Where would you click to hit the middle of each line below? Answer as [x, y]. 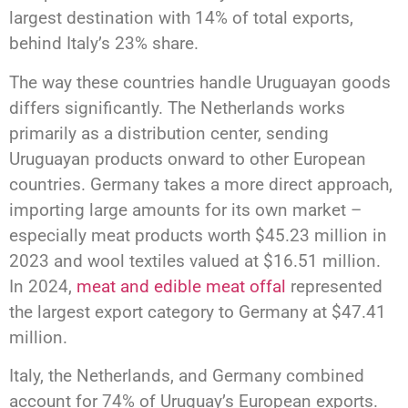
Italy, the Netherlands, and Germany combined [187, 375]
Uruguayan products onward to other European [188, 158]
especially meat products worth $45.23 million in [198, 235]
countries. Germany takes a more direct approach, [201, 184]
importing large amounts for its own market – [185, 209]
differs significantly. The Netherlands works [177, 107]
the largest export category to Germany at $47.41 [198, 311]
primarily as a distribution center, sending [169, 133]
